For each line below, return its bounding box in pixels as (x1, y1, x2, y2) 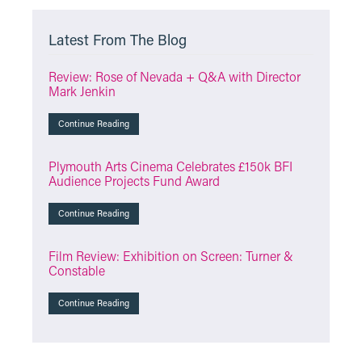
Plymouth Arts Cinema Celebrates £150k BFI (48, 158, 293, 175)
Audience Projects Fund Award (48, 172, 220, 189)
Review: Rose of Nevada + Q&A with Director (48, 68, 301, 85)
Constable (48, 262, 105, 279)
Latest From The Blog (48, 30, 187, 49)
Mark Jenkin (48, 82, 116, 99)
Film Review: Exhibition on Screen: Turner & (48, 247, 293, 264)
